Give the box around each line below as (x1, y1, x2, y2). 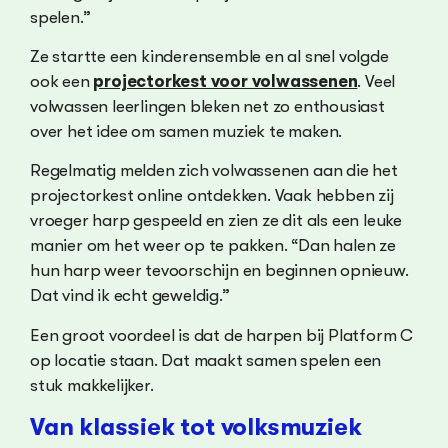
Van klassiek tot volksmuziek (30, 412, 362, 441)
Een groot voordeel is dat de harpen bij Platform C (30, 325, 413, 345)
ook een (30, 71, 94, 91)
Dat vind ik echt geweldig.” (30, 286, 230, 306)
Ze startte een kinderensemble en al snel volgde (30, 46, 389, 66)
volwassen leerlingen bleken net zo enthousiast (30, 96, 385, 116)
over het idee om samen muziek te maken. (30, 121, 343, 141)
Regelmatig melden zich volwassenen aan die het (30, 161, 398, 181)
